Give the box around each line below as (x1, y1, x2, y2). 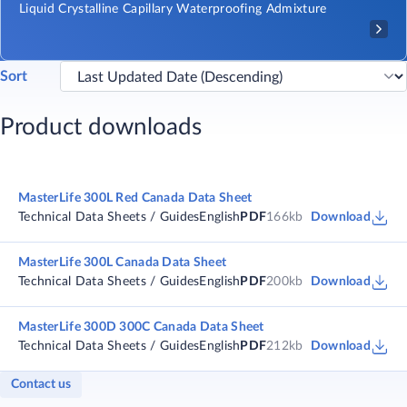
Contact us (11, 378, 71, 391)
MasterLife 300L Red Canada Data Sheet (18, 192, 253, 204)
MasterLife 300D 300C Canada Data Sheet (18, 321, 264, 333)
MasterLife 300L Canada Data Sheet (18, 256, 227, 269)
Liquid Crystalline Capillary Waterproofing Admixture (19, 3, 327, 15)
